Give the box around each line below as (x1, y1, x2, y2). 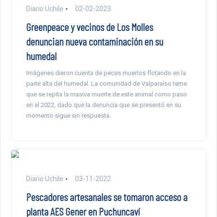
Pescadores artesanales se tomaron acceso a (26, 190, 187, 203)
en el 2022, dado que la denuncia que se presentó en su (26, 101, 181, 109)
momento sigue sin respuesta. (26, 112, 111, 120)
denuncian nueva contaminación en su (26, 35, 163, 48)
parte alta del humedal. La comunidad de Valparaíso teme (26, 80, 187, 88)
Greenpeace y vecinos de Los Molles (26, 20, 153, 33)
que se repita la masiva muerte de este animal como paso (26, 91, 187, 98)
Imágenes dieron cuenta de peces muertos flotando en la (26, 69, 186, 77)
